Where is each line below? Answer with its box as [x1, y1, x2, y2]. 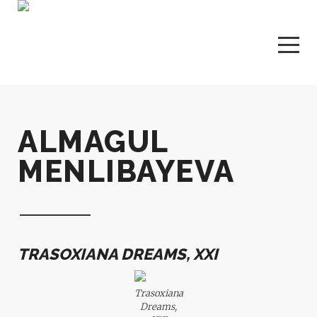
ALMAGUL [18, 125, 168, 159]
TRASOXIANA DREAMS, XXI [18, 245, 218, 263]
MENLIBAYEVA [18, 154, 235, 189]
